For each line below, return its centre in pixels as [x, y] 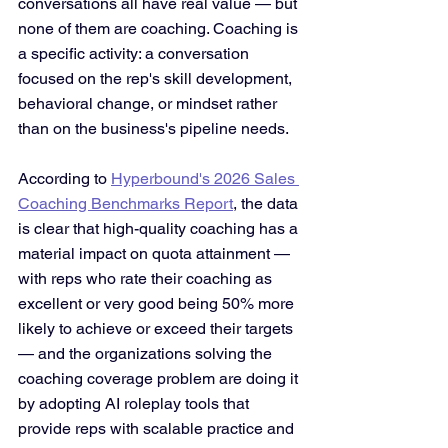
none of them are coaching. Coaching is [160, 28]
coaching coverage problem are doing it [160, 378]
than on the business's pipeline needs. [153, 128]
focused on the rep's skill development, [157, 78]
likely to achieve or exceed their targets [157, 328]
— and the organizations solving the [147, 353]
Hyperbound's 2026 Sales [205, 178]
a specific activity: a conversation [135, 53]
